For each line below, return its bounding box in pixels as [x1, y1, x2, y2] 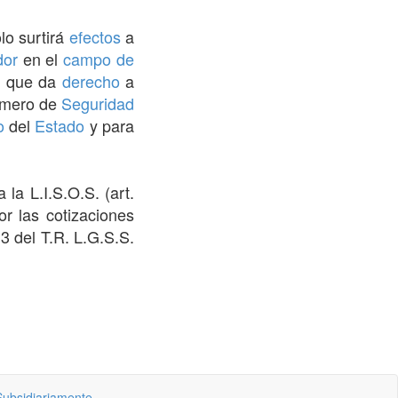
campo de [63, 46, 135, 70]
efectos [68, 24, 121, 48]
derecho [61, 68, 120, 92]
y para [84, 113, 135, 137]
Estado [35, 113, 85, 137]
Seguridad [61, 91, 135, 115]
